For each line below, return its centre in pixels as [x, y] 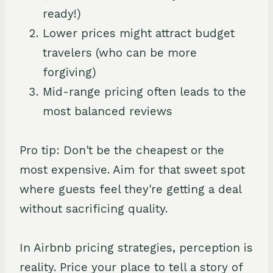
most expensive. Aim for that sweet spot [132, 169]
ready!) [62, 13]
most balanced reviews [108, 111]
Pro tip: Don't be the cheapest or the [122, 150]
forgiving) [69, 72]
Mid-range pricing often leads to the [144, 91]
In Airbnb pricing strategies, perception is [136, 247]
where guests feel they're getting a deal [130, 189]
